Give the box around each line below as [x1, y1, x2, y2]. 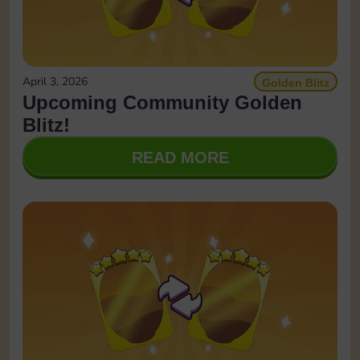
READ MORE [131, 148, 229, 166]
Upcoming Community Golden [22, 91, 302, 113]
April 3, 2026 [22, 73, 88, 89]
